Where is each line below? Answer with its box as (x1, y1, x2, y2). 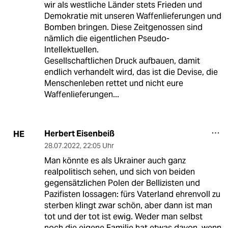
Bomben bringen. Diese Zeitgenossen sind (44, 22, 203, 33)
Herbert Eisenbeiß (44, 128, 115, 139)
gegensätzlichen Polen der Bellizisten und (44, 178, 200, 189)
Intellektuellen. (44, 44, 99, 55)
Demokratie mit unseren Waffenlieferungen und (44, 11, 221, 22)
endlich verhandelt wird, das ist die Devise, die (44, 67, 218, 78)
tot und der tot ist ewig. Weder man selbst (44, 211, 203, 222)
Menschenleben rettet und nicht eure (44, 78, 183, 89)
